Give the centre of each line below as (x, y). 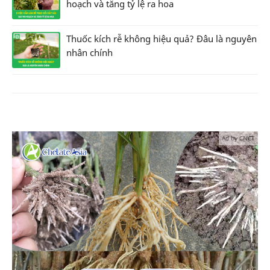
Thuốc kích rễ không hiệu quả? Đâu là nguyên (162, 38)
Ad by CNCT (238, 138)
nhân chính (89, 52)
